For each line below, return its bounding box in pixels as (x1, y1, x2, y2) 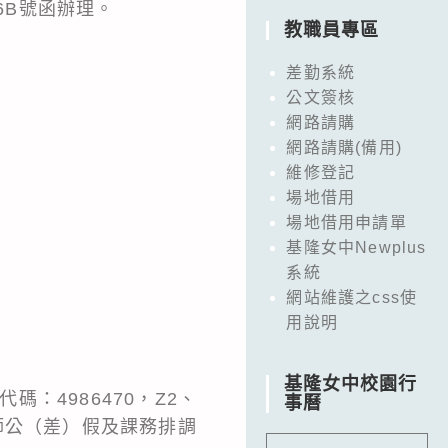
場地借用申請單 (286, 213, 407, 231)
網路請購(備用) (286, 138, 402, 156)
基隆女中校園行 (284, 373, 418, 394)
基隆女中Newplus (286, 238, 427, 256)
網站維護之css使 (286, 288, 418, 306)
